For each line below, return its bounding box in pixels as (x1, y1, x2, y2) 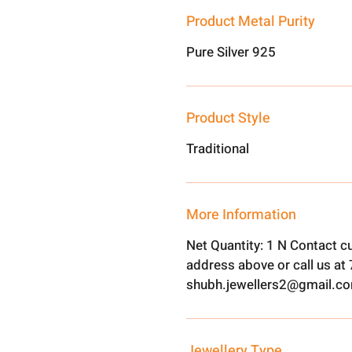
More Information (186, 204, 297, 225)
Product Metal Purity (186, 11, 316, 32)
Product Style (186, 108, 271, 129)
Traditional (186, 139, 250, 159)
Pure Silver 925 (186, 42, 277, 62)
